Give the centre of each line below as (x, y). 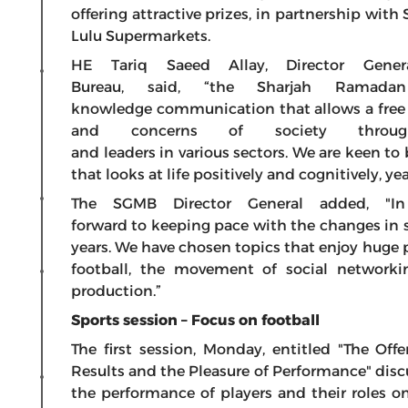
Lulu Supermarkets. (141, 36)
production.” (116, 291)
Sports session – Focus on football (195, 320)
